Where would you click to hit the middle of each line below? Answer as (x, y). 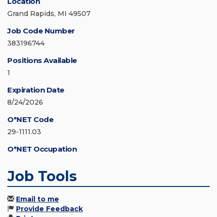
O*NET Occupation (42, 149)
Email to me (38, 199)
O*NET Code (30, 120)
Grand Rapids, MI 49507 (49, 14)
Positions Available (42, 61)
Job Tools (42, 176)
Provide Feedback (49, 209)
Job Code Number (41, 31)
